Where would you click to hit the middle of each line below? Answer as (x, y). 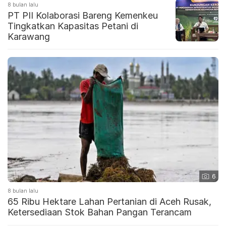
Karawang (29, 36)
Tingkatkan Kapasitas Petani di (73, 26)
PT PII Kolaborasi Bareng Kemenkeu (83, 15)
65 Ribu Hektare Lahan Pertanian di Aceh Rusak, (109, 202)
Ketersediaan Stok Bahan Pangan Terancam (100, 212)
